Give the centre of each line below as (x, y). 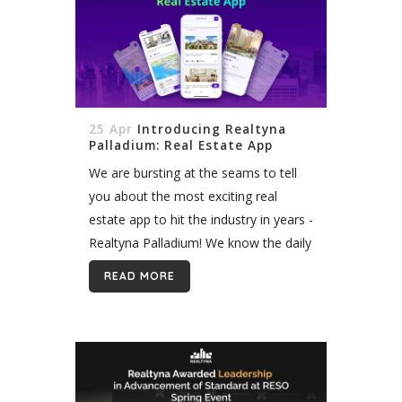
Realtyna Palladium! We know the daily (200, 243)
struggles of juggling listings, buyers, (194, 266)
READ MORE (140, 276)
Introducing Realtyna (212, 129)
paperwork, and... (138, 289)
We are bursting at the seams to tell (193, 173)
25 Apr (111, 129)
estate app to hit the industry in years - (201, 219)
